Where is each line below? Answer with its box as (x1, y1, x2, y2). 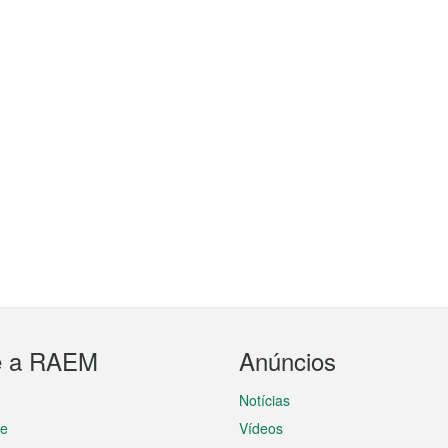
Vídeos (239, 418, 283, 438)
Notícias (239, 390, 290, 410)
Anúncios (239, 343, 336, 378)
